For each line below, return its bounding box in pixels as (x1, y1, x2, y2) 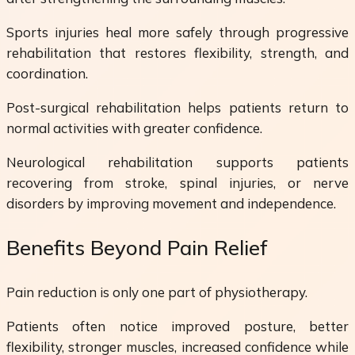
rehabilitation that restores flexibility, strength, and (6, 44, 349, 62)
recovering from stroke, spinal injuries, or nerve (6, 174, 349, 192)
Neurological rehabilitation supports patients (6, 154, 349, 171)
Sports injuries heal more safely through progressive (6, 24, 349, 41)
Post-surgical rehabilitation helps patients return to (6, 99, 349, 116)
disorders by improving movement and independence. (6, 195, 336, 212)
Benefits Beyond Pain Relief (6, 234, 267, 261)
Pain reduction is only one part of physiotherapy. (6, 283, 307, 300)
